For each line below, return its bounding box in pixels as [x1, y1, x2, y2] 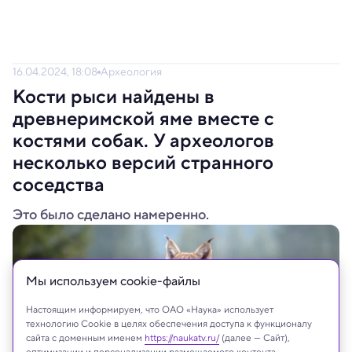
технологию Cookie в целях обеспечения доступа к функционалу [26, 317, 312, 330]
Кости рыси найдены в [13, 82, 214, 111]
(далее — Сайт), [219, 331, 290, 344]
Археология [101, 64, 162, 79]
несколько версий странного [13, 148, 273, 177]
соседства [13, 170, 104, 199]
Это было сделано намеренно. [13, 204, 209, 225]
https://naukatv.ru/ [145, 331, 219, 344]
